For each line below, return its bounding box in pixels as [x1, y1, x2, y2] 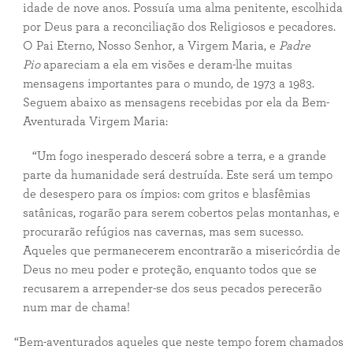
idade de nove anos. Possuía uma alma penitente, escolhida [22, 2, 343, 14]
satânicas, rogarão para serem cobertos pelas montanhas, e [22, 206, 340, 219]
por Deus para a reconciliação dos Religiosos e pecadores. [22, 20, 336, 33]
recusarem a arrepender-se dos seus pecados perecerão [22, 282, 321, 295]
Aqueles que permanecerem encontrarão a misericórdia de [22, 244, 340, 257]
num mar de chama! [22, 301, 130, 314]
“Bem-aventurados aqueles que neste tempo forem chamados [8, 336, 344, 348]
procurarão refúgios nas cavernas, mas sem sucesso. [22, 225, 303, 238]
